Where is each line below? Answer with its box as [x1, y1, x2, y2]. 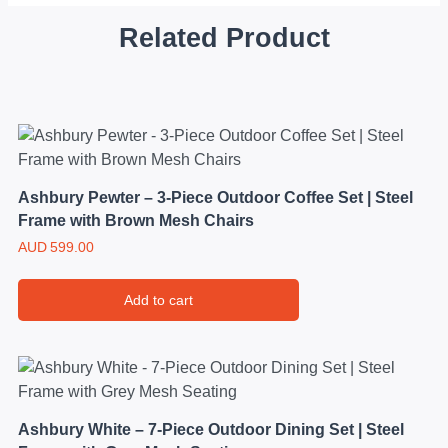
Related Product [118, 22, 330, 53]
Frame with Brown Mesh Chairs [18, 212, 254, 230]
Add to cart [124, 291, 193, 308]
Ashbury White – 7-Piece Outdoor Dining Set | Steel [18, 421, 404, 439]
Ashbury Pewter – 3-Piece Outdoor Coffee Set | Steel [18, 189, 413, 207]
